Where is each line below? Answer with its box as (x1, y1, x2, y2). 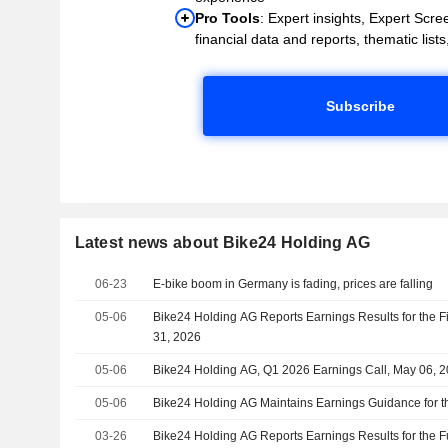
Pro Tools (195, 9, 261, 26)
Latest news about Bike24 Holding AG (74, 233, 371, 251)
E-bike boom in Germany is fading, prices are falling (153, 276, 434, 291)
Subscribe (325, 97, 395, 114)
